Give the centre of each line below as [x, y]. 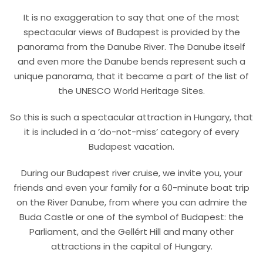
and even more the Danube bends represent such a [131, 61]
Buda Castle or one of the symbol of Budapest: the [131, 217]
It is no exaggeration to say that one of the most [131, 17]
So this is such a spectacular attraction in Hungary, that [131, 117]
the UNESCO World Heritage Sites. [131, 90]
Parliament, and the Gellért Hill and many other [131, 231]
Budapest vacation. [131, 146]
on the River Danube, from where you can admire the [131, 202]
